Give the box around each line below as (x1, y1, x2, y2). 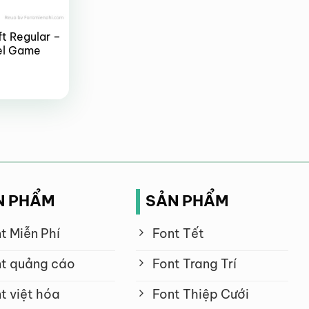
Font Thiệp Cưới (152, 286, 250, 303)
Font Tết (152, 226, 205, 242)
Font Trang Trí (152, 256, 237, 272)
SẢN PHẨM (145, 191, 229, 211)
